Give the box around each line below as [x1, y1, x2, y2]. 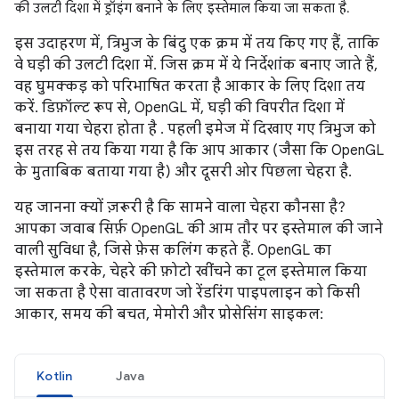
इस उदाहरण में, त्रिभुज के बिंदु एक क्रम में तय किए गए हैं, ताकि [14, 34, 379, 53]
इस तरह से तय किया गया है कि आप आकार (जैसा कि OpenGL [14, 141, 384, 159]
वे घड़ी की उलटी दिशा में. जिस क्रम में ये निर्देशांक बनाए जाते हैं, [14, 55, 378, 74]
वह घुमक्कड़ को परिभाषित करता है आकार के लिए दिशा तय [14, 77, 365, 95]
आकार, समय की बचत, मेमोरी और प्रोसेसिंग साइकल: [14, 305, 323, 323]
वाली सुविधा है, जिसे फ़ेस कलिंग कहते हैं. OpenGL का [14, 240, 331, 259]
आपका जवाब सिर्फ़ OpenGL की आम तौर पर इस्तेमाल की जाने [14, 219, 383, 238]
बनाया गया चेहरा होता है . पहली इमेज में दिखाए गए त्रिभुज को [14, 119, 376, 138]
